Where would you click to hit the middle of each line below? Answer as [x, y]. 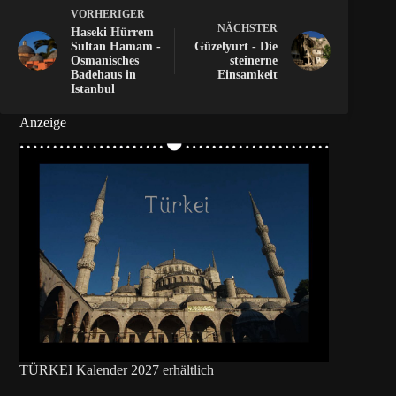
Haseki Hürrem [112, 33]
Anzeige [43, 122]
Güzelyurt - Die [236, 47]
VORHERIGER [108, 15]
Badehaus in [103, 75]
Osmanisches [105, 61]
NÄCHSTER [248, 29]
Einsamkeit [248, 75]
